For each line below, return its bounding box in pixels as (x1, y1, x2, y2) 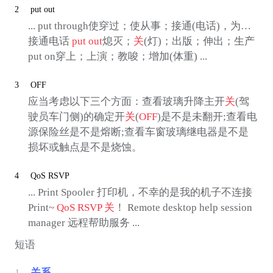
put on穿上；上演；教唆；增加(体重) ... (27, 51, 207, 63)
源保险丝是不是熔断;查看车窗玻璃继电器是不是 (27, 126, 249, 138)
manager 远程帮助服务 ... (27, 216, 140, 229)
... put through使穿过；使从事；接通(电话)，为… (27, 20, 251, 32)
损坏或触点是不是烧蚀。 (27, 141, 142, 154)
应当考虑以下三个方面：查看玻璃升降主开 (27, 96, 225, 108)
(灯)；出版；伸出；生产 (143, 35, 255, 48)
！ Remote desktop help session (114, 201, 252, 213)
